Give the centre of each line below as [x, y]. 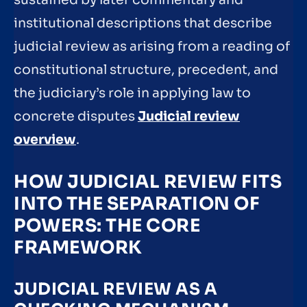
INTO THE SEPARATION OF [137, 204]
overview [45, 140]
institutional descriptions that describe [143, 23]
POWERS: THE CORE [107, 225]
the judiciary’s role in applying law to [132, 93]
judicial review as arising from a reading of [152, 47]
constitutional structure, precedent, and [146, 70]
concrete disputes [76, 116]
